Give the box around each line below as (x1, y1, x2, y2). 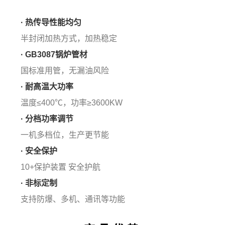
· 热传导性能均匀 (21, 18, 82, 27)
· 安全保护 (21, 146, 58, 155)
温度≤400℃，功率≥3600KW (21, 98, 123, 107)
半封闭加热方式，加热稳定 (21, 34, 118, 43)
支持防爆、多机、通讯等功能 (21, 194, 126, 203)
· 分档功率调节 (21, 114, 74, 123)
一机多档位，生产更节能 (21, 130, 109, 139)
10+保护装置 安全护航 (21, 162, 101, 171)
